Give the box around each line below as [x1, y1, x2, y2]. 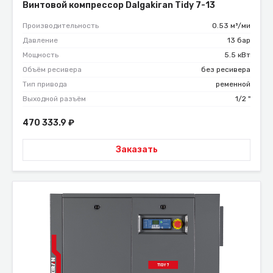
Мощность [23, 50, 58, 59]
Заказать [115, 144, 158, 155]
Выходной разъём [23, 94, 86, 103]
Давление [23, 35, 58, 44]
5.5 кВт [224, 50, 250, 59]
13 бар [227, 35, 250, 44]
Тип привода [23, 79, 67, 88]
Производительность [23, 21, 99, 30]
